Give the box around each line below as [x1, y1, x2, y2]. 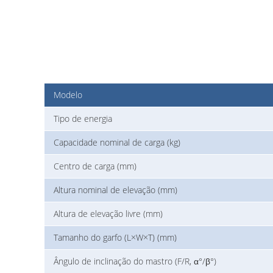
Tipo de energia [54, 112, 112, 124]
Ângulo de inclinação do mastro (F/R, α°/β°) [54, 255, 216, 267]
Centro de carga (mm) [54, 160, 136, 172]
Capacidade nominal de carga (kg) [54, 136, 180, 148]
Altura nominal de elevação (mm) [54, 183, 177, 196]
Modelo [54, 88, 82, 101]
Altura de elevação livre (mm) [54, 207, 163, 219]
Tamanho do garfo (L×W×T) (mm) [54, 231, 177, 243]
